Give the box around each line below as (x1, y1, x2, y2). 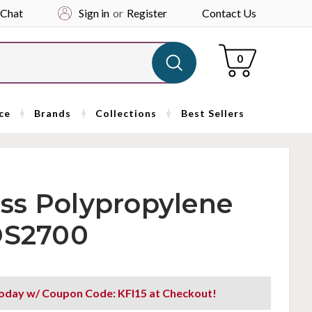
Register (126, 6, 167, 19)
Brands (34, 107, 72, 119)
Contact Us (201, 6, 256, 19)
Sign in (78, 6, 109, 19)
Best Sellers (180, 107, 244, 119)
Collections (95, 107, 157, 119)
